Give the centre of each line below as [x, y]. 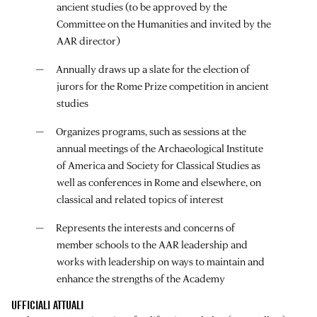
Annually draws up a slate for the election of [152, 69]
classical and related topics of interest [140, 200]
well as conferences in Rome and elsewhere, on [159, 183]
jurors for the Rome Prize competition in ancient [163, 86]
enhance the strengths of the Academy [141, 279]
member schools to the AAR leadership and [152, 245]
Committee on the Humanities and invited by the [164, 24]
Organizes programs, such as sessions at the [151, 132]
